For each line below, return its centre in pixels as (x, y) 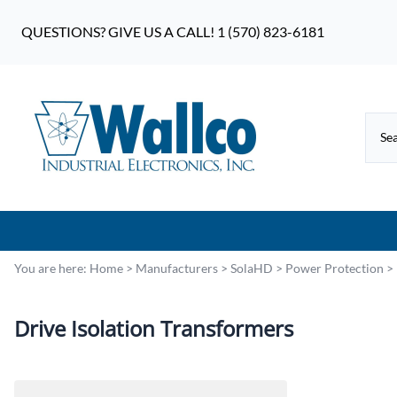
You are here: (52, 268)
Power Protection (335, 268)
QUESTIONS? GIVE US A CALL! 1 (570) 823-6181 (173, 32)
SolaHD (252, 268)
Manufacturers (177, 268)
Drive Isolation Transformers (154, 328)
